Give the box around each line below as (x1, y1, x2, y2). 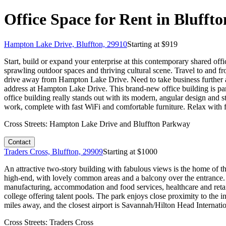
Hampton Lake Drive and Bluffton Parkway (49, 119, 190, 128)
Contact (8, 138, 31, 146)
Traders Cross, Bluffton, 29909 (4, 147, 103, 156)
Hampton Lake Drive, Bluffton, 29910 (4, 39, 127, 48)
